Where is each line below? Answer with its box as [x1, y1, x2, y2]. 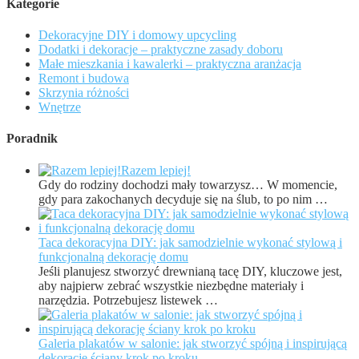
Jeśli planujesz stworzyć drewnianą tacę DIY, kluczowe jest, [38, 264, 342, 278]
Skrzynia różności [38, 86, 129, 100]
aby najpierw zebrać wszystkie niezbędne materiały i [38, 278, 304, 292]
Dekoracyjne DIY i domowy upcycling [38, 28, 236, 42]
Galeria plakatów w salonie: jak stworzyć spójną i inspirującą [38, 336, 347, 350]
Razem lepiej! [121, 163, 191, 177]
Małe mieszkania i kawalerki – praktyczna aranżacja [38, 57, 301, 71]
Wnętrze [38, 100, 81, 115]
